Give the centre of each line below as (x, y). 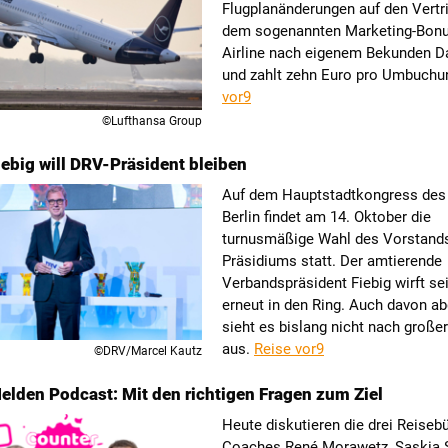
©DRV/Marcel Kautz (148, 351)
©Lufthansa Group (152, 121)
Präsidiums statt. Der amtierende (332, 261)
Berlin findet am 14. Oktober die (326, 217)
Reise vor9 (289, 349)
